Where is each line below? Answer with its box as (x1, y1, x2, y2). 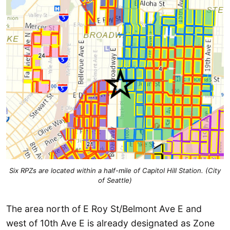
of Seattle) (98, 176, 132, 184)
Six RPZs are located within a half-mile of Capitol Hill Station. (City (9, 166, 221, 175)
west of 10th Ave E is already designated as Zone (6, 217, 215, 228)
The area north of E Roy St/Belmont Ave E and (6, 203, 202, 214)
